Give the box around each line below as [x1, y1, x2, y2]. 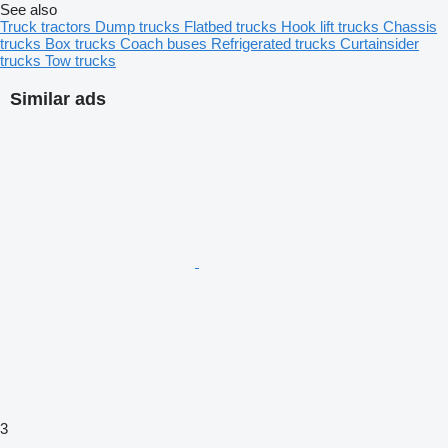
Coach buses [120, 35, 211, 53]
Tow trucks [45, 52, 116, 70]
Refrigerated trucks [211, 35, 340, 53]
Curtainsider [340, 35, 419, 53]
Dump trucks [95, 18, 184, 36]
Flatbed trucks [184, 18, 281, 36]
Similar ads [10, 89, 106, 110]
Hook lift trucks [281, 18, 383, 36]
